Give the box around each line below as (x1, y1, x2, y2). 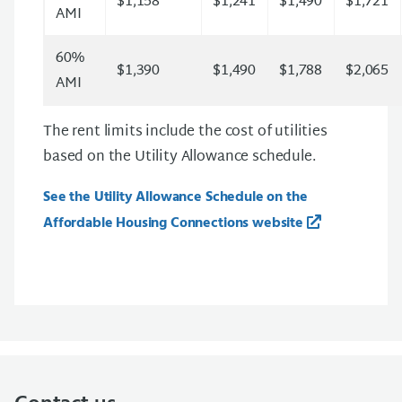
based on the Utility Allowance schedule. (43, 144, 316, 170)
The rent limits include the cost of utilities (43, 119, 328, 145)
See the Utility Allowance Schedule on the (43, 186, 308, 209)
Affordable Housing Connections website (43, 212, 303, 235)
